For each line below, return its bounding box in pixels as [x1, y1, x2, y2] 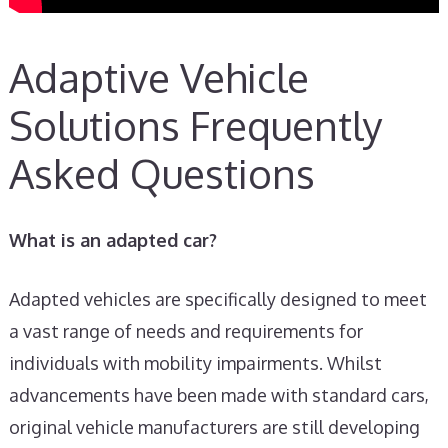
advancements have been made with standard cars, [8, 383, 429, 406]
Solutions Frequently [8, 99, 383, 150]
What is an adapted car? [8, 228, 217, 251]
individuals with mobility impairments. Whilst [8, 351, 382, 374]
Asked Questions [8, 147, 315, 198]
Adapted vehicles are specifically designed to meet [8, 287, 427, 310]
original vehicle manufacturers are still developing [8, 415, 420, 438]
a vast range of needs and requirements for [8, 319, 363, 342]
